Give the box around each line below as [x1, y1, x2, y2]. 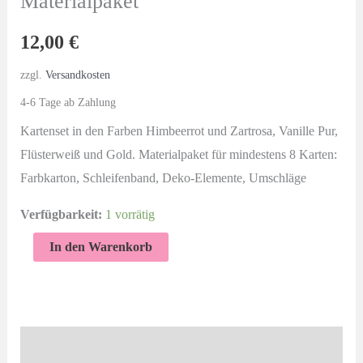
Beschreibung [19, 337, 96, 352]
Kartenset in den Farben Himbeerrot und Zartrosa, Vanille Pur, [19, 123, 338, 138]
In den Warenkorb [49, 239, 152, 254]
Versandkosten [45, 67, 110, 81]
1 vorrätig [105, 207, 155, 221]
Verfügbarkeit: [19, 207, 102, 221]
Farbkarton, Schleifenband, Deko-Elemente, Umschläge [19, 170, 306, 185]
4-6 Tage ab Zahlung [19, 95, 116, 109]
